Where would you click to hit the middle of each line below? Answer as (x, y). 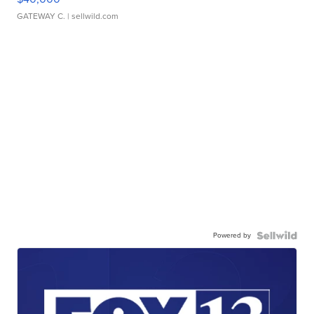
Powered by (232, 235)
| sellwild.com (92, 16)
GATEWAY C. (41, 16)
